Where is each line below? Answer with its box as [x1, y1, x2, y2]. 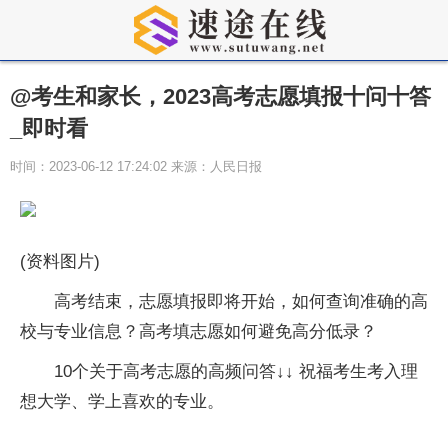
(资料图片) [20, 252, 100, 271]
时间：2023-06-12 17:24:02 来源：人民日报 [10, 159, 262, 174]
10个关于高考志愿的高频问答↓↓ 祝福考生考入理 [54, 362, 418, 381]
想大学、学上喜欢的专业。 [20, 392, 224, 411]
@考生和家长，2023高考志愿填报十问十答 [10, 84, 431, 109]
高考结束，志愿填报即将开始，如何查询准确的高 [54, 292, 428, 311]
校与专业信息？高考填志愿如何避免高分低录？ [20, 322, 377, 341]
